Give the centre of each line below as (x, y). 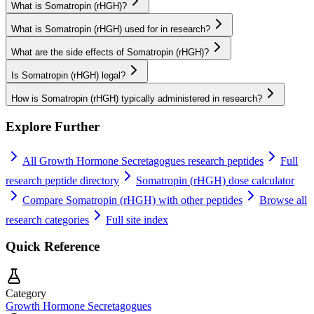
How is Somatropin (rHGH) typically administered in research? (137, 99)
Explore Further (53, 126)
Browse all (283, 200)
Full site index (137, 219)
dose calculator (260, 180)
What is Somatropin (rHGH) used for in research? (111, 29)
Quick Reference (53, 247)
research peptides (224, 161)
